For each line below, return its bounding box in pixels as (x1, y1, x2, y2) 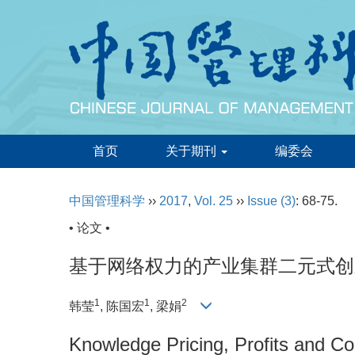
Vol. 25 (194, 194, 233, 208)
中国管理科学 (69, 194, 145, 208)
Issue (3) (247, 194, 296, 208)
